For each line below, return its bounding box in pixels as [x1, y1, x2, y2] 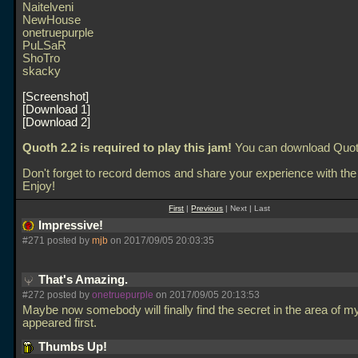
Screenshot [26, 90, 86, 103]
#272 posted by [22, 289, 92, 300]
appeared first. [22, 316, 100, 329]
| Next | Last [223, 204, 271, 213]
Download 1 [26, 103, 87, 116]
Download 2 [26, 116, 87, 129]
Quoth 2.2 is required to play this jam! [22, 141, 232, 154]
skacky [22, 65, 61, 78]
